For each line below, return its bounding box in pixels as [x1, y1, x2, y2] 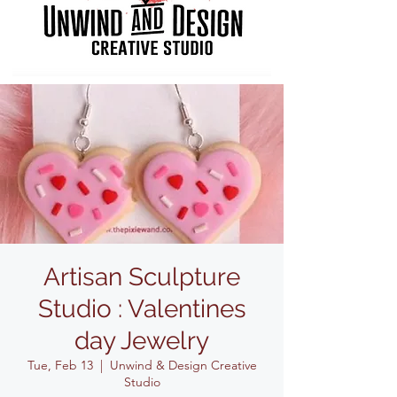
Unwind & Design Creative [109, 357, 257, 373]
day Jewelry [74, 326, 209, 355]
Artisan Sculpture [43, 262, 240, 292]
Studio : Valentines [37, 294, 246, 323]
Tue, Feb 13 [27, 357, 93, 373]
